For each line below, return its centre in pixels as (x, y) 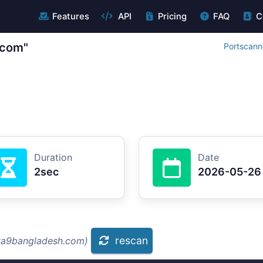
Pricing (172, 16)
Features (70, 16)
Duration (53, 157)
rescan (131, 240)
